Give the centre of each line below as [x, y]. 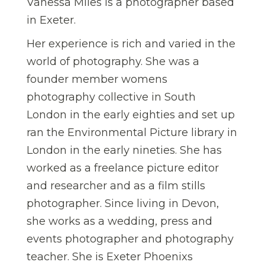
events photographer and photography [130, 239]
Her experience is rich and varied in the [131, 44]
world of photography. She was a [113, 62]
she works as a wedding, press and [119, 222]
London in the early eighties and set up [131, 115]
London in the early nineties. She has [124, 151]
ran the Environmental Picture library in [132, 133]
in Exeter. [51, 20]
